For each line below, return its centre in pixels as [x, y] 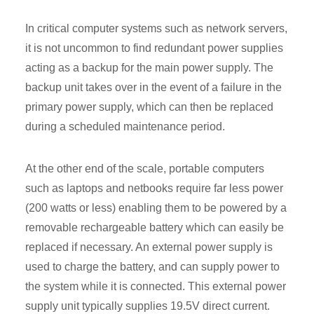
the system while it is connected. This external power [156, 287]
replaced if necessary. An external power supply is [149, 247]
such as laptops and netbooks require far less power [154, 189]
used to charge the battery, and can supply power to [152, 267]
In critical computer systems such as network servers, [156, 29]
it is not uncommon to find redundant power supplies [154, 48]
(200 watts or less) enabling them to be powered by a [156, 208]
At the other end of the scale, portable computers [145, 169]
